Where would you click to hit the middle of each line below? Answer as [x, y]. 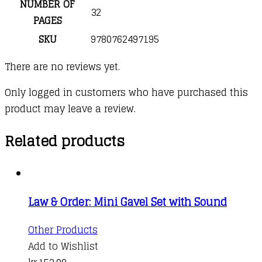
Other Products [63, 230]
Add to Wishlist [63, 246]
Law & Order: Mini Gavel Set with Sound [127, 201]
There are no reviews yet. [62, 66]
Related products [65, 141]
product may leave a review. [70, 108]
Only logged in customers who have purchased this [126, 92]
